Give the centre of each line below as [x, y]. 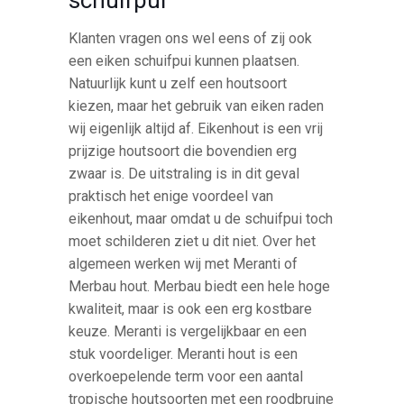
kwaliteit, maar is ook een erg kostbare [191, 308]
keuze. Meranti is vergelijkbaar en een [188, 331]
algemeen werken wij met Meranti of [184, 263]
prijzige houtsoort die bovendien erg [183, 151]
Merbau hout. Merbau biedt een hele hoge [200, 286]
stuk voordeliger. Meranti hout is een [184, 353]
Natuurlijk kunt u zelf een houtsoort [178, 83]
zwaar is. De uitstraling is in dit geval [184, 173]
